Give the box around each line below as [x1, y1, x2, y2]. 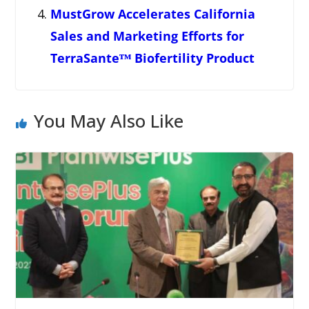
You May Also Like [33, 108, 183, 133]
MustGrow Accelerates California [50, 5, 255, 22]
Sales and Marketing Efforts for [50, 27, 244, 44]
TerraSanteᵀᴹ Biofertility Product [50, 49, 255, 66]
